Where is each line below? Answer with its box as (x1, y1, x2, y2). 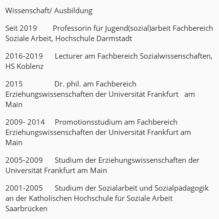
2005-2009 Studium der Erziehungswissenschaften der (5, 155, 200, 165)
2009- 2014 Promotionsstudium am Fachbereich (5, 117, 178, 127)
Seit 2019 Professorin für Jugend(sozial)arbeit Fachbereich (5, 23, 214, 33)
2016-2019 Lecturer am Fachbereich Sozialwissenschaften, (5, 51, 213, 61)
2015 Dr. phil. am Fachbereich (5, 79, 137, 89)
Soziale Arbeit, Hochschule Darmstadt (5, 33, 132, 44)
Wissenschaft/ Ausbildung (5, 5, 93, 16)
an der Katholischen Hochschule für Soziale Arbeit (5, 193, 173, 203)
